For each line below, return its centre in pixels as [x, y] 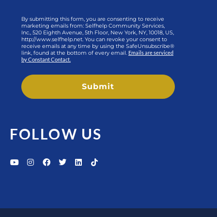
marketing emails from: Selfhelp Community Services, [93, 26]
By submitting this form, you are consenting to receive [93, 19]
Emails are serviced [151, 53]
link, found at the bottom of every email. [75, 53]
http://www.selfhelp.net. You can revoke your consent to [94, 39]
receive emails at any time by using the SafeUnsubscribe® [98, 46]
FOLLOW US [56, 134]
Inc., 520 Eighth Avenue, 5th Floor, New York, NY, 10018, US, [98, 33]
